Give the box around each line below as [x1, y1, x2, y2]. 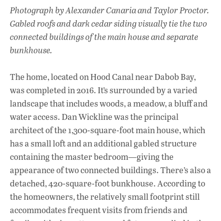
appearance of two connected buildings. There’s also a [10, 164, 211, 176]
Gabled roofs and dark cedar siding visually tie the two [10, 18, 207, 30]
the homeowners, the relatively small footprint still [10, 191, 200, 203]
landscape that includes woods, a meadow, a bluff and [10, 98, 208, 110]
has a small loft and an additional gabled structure [10, 138, 197, 149]
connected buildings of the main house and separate [10, 31, 198, 43]
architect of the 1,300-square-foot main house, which [10, 124, 205, 136]
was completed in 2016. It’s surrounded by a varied [10, 84, 197, 96]
